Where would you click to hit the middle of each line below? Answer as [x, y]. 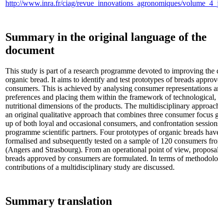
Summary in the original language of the [106, 37]
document [30, 50]
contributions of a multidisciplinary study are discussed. [90, 167]
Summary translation [59, 201]
